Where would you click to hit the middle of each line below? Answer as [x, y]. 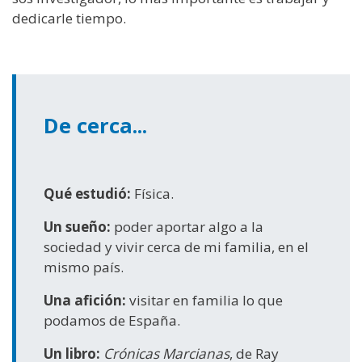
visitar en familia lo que [206, 301]
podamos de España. [112, 321]
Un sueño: [79, 227]
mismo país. [84, 267]
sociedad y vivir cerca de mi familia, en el [177, 247]
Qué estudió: [89, 194]
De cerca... [96, 126]
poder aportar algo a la [189, 227]
